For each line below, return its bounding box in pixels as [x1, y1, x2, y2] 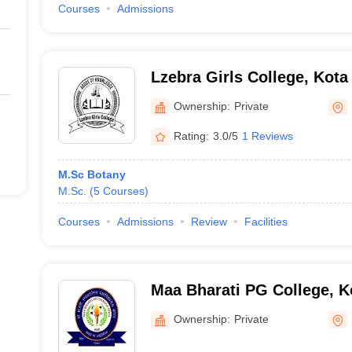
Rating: [173, 129, 209, 142]
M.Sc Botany [57, 168, 126, 181]
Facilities [244, 215, 288, 228]
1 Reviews [241, 129, 293, 142]
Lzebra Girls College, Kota [150, 68, 348, 86]
